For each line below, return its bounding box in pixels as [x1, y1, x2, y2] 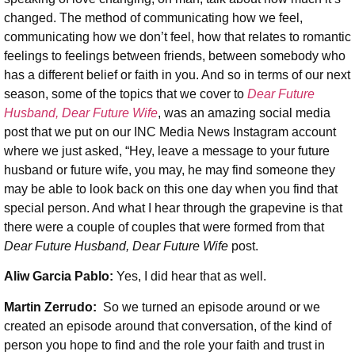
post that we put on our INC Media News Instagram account [4, 125, 336, 139]
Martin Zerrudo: [4, 300, 100, 314]
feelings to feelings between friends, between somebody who [4, 49, 345, 63]
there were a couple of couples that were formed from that [4, 220, 324, 235]
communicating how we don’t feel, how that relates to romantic [4, 30, 351, 44]
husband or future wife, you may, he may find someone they [4, 163, 335, 177]
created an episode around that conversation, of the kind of [4, 319, 331, 333]
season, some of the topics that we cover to [4, 87, 247, 101]
